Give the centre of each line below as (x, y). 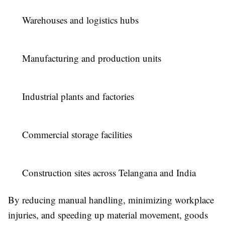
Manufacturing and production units (92, 58)
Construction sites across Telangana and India (109, 172)
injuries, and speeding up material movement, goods (108, 214)
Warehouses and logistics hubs (80, 20)
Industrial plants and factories (78, 96)
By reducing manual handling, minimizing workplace (111, 199)
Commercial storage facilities (77, 134)
